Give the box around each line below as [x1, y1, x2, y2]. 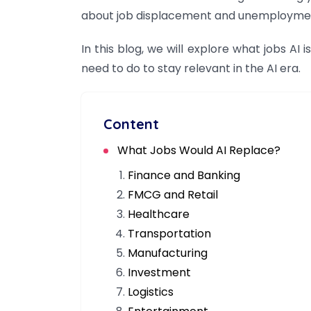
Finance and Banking [128, 167, 240, 184]
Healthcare [128, 206, 190, 223]
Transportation [128, 226, 211, 242]
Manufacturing [128, 245, 208, 262]
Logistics [128, 284, 174, 301]
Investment [128, 264, 191, 281]
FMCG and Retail [128, 187, 218, 203]
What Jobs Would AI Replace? [117, 142, 280, 159]
